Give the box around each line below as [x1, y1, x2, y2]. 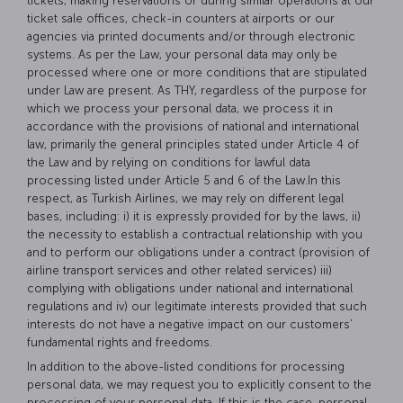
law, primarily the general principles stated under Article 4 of [27, 138, 359, 152]
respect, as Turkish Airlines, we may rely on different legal [27, 192, 344, 206]
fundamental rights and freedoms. [27, 336, 212, 350]
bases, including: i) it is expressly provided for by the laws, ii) [27, 210, 361, 224]
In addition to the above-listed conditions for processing [27, 359, 345, 373]
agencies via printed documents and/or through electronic [27, 30, 355, 44]
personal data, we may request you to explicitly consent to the [27, 377, 372, 391]
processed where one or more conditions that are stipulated [27, 66, 367, 80]
